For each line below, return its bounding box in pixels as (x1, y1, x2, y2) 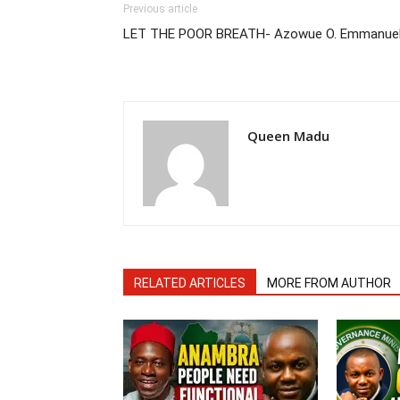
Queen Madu (247, 127, 329, 145)
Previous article (123, 3, 197, 15)
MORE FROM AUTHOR (267, 276, 391, 290)
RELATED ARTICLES (134, 276, 246, 290)
